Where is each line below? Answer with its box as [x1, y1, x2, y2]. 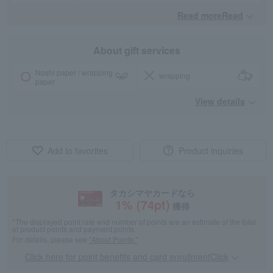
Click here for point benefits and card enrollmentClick [24, 250, 229, 263]
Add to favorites [47, 144, 108, 157]
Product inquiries [179, 144, 243, 157]
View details [195, 95, 245, 108]
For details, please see [12, 234, 89, 245]
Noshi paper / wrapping [35, 67, 113, 78]
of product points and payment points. [12, 224, 136, 235]
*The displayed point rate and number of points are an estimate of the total [12, 216, 256, 227]
